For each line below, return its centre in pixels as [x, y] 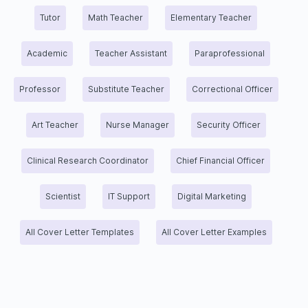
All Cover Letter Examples [214, 232]
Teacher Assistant [131, 53]
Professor [40, 89]
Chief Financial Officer [220, 161]
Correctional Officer [232, 89]
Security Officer [228, 125]
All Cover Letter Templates [79, 232]
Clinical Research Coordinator [88, 161]
